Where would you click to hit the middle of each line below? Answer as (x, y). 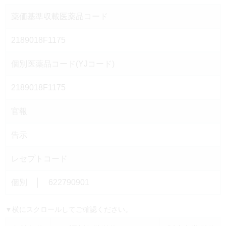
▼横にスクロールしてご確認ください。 (69, 209)
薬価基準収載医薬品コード (60, 16)
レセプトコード (39, 159)
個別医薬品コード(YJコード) (63, 64)
